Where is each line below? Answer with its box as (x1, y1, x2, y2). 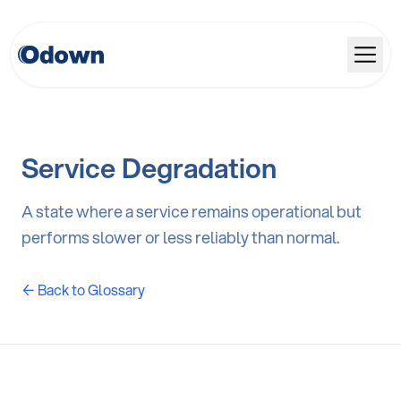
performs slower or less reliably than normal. (21, 226, 340, 249)
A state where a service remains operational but (21, 200, 362, 223)
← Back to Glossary (21, 279, 145, 300)
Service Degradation (21, 149, 277, 187)
